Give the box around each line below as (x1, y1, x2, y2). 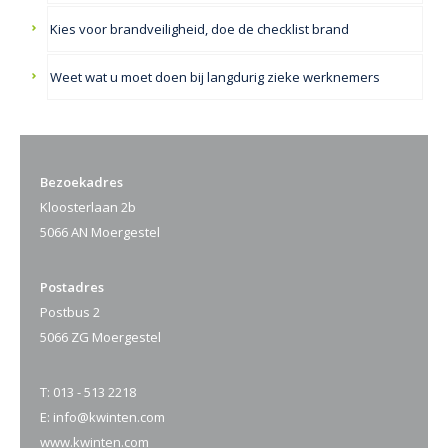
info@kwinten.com (53, 407, 165, 426)
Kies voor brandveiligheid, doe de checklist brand (50, 19, 350, 38)
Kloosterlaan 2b (40, 197, 136, 216)
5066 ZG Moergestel (40, 327, 161, 346)
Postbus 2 (40, 302, 100, 321)
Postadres (40, 277, 104, 296)
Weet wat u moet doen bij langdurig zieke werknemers (50, 67, 381, 86)
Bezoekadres (40, 172, 123, 191)
